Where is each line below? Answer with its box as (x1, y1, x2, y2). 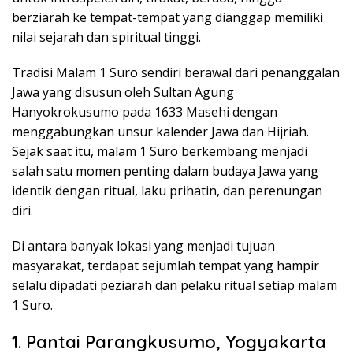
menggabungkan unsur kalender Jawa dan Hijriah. (12, 122, 309, 140)
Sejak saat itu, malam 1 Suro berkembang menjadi (12, 142, 307, 160)
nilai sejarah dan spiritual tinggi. (12, 28, 201, 46)
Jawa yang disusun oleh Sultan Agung (12, 83, 234, 101)
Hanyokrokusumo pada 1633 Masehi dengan (12, 102, 277, 121)
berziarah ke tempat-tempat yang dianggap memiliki (12, 8, 323, 26)
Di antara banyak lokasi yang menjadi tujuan (12, 236, 275, 255)
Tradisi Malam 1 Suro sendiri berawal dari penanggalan (12, 63, 340, 81)
